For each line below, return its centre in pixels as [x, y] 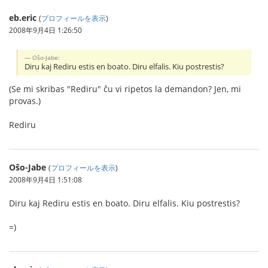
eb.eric [23, 18]
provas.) [25, 100]
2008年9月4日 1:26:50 [45, 30]
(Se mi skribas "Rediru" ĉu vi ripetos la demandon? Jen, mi [125, 89]
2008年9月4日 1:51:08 [45, 179]
